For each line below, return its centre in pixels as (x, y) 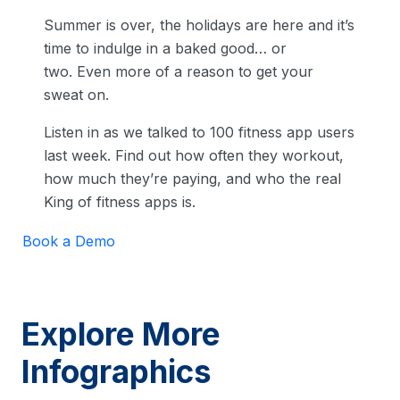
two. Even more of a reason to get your (179, 72)
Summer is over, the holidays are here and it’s (199, 25)
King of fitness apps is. (122, 202)
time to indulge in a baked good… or (165, 49)
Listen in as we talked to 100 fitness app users (199, 133)
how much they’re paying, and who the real (192, 179)
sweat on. (76, 95)
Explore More (121, 333)
